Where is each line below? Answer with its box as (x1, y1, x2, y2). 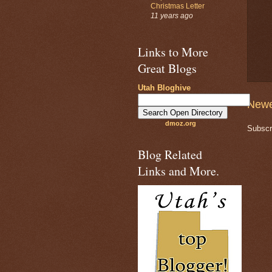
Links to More (138, 44, 208, 61)
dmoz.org (165, 120, 196, 127)
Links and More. (138, 163, 219, 180)
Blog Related (138, 146, 202, 163)
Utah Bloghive (138, 83, 191, 93)
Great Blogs (138, 60, 197, 77)
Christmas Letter (151, 1, 205, 10)
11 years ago (151, 11, 193, 19)
